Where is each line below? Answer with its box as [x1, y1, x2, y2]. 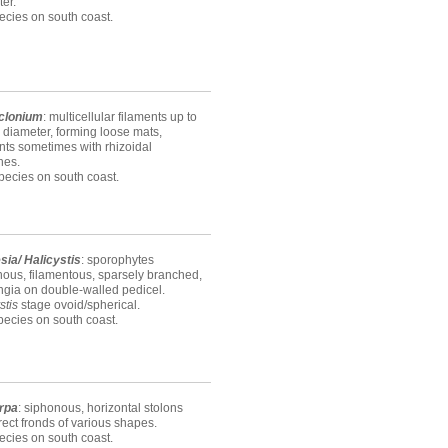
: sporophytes [81, 253, 154, 268]
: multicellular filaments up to [43, 110, 197, 125]
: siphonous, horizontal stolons [18, 401, 183, 416]
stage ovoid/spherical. [18, 298, 140, 313]
